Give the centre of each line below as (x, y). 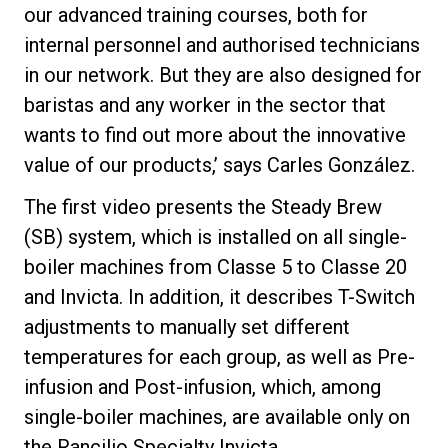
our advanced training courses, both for (196, 14)
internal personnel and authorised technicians (222, 44)
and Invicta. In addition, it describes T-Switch (219, 296)
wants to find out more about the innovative (215, 134)
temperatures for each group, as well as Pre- (219, 356)
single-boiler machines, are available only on (217, 416)
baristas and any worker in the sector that (205, 104)
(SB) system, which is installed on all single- (215, 236)
